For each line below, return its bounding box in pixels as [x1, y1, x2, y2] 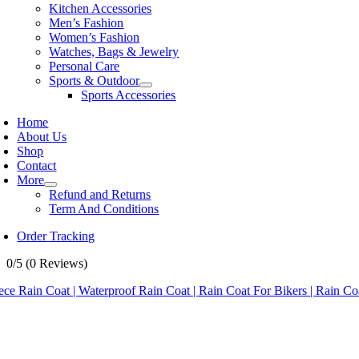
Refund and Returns [49, 188, 151, 201]
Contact [17, 159, 57, 172]
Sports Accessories [81, 88, 176, 102]
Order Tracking [17, 229, 95, 243]
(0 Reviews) [26, 256, 87, 270]
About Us [17, 130, 67, 143]
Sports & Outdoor [49, 74, 140, 87]
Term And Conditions [49, 202, 159, 216]
